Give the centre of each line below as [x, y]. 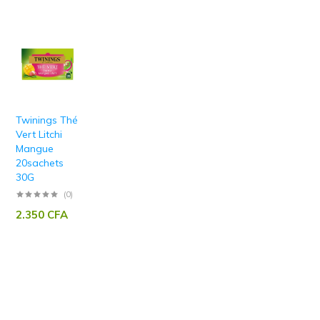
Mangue [35, 148]
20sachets [40, 162]
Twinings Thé [47, 120]
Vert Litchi [39, 134]
